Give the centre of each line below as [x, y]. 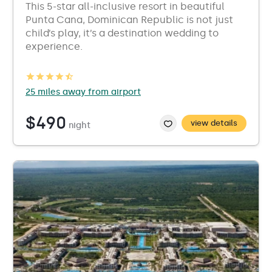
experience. [54, 46]
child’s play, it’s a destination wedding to [122, 33]
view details [214, 123]
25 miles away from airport [83, 92]
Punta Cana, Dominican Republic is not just [129, 20]
